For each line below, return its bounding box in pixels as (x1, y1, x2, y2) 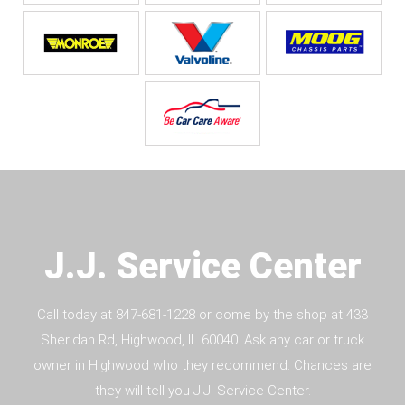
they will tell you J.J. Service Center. (94, 381, 311, 399)
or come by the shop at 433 (195, 306, 368, 323)
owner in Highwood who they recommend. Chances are (33, 356, 372, 373)
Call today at (37, 306, 116, 323)
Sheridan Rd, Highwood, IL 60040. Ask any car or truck (41, 331, 364, 348)
